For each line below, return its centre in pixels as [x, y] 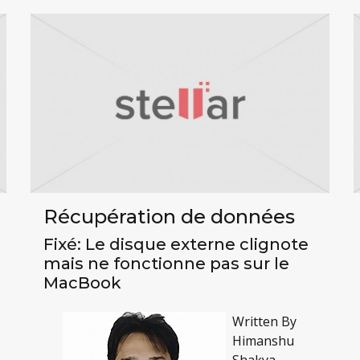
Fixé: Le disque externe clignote [176, 245]
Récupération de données [169, 217]
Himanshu [263, 341]
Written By [264, 322]
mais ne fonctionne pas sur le [166, 264]
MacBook [82, 283]
